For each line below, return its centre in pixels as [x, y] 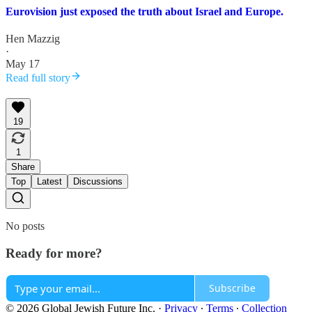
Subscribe [232, 288]
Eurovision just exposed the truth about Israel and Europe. [145, 11]
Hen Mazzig [33, 39]
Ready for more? [54, 253]
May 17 [23, 64]
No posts [25, 226]
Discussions [98, 182]
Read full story [38, 78]
